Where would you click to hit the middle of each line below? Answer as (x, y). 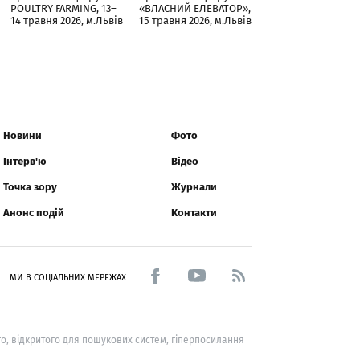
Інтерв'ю (25, 162)
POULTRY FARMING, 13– (63, 9)
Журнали (194, 187)
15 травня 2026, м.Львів (195, 21)
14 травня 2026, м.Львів (67, 21)
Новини (22, 136)
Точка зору (30, 187)
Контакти (194, 213)
